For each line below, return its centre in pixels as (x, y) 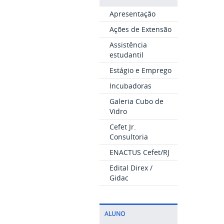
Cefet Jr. (122, 127)
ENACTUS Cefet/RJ (139, 152)
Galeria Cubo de (136, 101)
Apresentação (132, 14)
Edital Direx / (131, 168)
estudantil (126, 55)
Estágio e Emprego (140, 70)
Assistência (128, 45)
